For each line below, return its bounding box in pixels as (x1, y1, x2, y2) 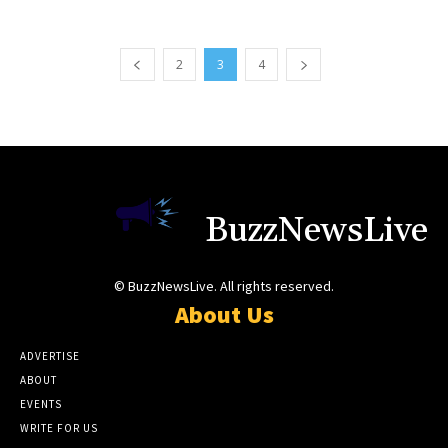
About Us (174, 299, 274, 331)
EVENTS (20, 397, 62, 412)
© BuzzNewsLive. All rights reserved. (114, 277, 334, 296)
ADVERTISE (20, 349, 80, 364)
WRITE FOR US (20, 421, 98, 436)
